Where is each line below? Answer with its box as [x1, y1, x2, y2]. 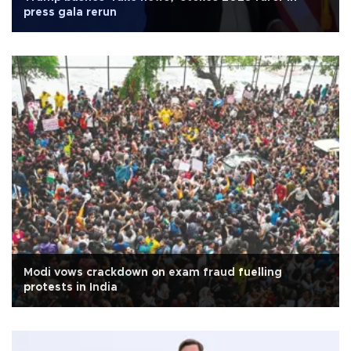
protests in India [24, 282, 118, 294]
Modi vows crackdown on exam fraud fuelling [24, 267, 282, 279]
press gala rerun [24, 7, 117, 19]
